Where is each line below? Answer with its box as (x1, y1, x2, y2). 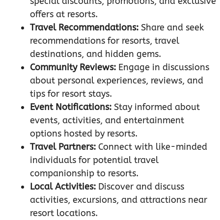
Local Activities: (30, 181, 96, 192)
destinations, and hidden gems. (30, 49, 161, 60)
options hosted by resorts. (30, 128, 137, 139)
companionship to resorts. (30, 168, 138, 179)
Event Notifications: (30, 102, 111, 113)
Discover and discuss (96, 181, 184, 192)
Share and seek (138, 22, 204, 33)
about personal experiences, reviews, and (30, 75, 203, 86)
